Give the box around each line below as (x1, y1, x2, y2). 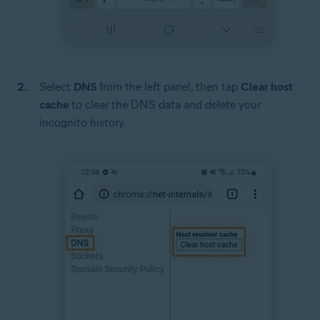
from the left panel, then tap (96, 80, 241, 94)
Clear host (241, 80, 293, 94)
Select (39, 80, 74, 94)
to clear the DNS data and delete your (71, 98, 261, 112)
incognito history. (39, 116, 126, 130)
